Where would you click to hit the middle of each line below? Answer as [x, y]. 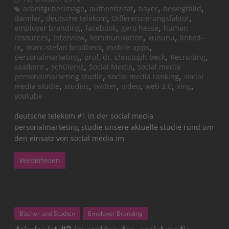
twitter [106, 86]
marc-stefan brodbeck [64, 48]
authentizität [112, 9]
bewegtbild [182, 9]
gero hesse [140, 28]
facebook [101, 28]
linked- [192, 38]
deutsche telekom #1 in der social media [84, 116]
